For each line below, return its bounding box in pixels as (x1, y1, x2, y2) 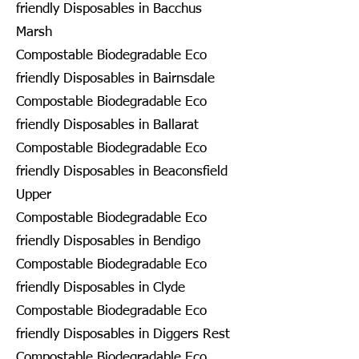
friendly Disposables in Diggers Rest (16, 327, 230, 341)
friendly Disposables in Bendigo (16, 234, 200, 248)
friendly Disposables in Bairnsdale (16, 71, 215, 86)
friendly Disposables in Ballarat (16, 118, 199, 132)
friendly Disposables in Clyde (16, 280, 185, 295)
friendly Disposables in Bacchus (16, 2, 202, 16)
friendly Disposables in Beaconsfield (16, 164, 228, 179)
